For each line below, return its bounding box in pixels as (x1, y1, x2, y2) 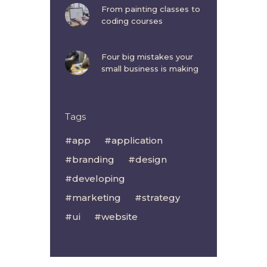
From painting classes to (101, 4, 200, 14)
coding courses (101, 15, 163, 26)
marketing (72, 191, 121, 203)
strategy (142, 191, 180, 203)
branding (72, 153, 114, 165)
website (101, 210, 138, 222)
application (111, 134, 163, 146)
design (135, 153, 167, 165)
